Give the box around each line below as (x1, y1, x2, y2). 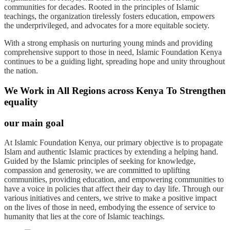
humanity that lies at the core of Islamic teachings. (4, 212, 165, 221)
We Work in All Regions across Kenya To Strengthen (4, 85, 226, 96)
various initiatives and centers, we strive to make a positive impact (4, 194, 217, 203)
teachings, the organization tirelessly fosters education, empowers (4, 12, 215, 21)
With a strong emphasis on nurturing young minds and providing (4, 39, 213, 48)
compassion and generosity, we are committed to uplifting (4, 166, 190, 175)
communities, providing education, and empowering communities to (4, 175, 224, 184)
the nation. (4, 66, 38, 75)
